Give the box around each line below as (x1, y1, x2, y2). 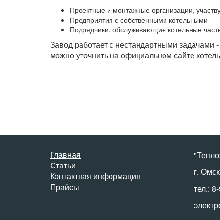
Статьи (50, 160, 76, 171)
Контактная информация (50, 170, 140, 182)
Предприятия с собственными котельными (70, 15, 208, 25)
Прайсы (50, 181, 79, 192)
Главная (50, 149, 81, 160)
